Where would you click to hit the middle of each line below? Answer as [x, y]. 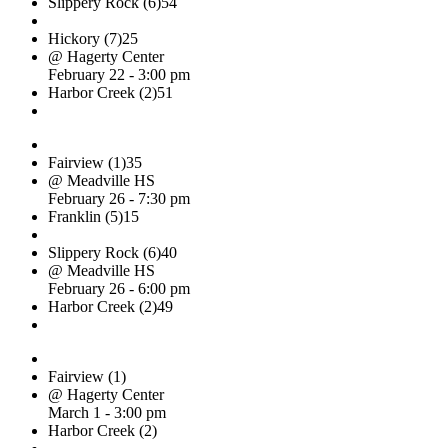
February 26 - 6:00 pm [119, 288]
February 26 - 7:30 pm [119, 198]
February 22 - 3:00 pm [119, 74]
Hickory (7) [85, 38]
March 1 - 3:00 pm [107, 412]
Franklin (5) [85, 216]
